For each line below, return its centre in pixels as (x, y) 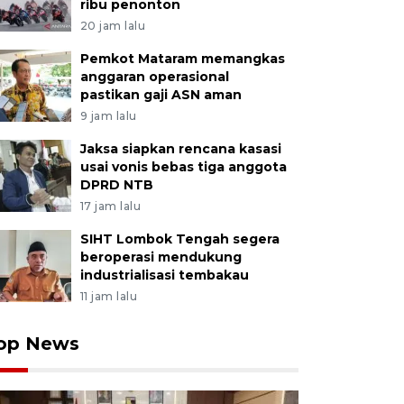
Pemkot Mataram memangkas (182, 59)
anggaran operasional (154, 77)
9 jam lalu (108, 116)
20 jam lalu (113, 26)
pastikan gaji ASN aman (161, 95)
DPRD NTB (116, 185)
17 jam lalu (110, 206)
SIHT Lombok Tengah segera (179, 239)
